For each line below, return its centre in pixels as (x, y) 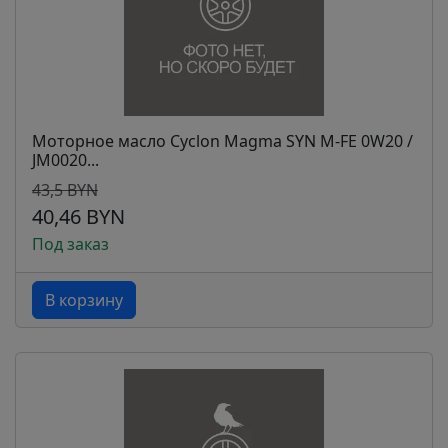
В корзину (84, 300)
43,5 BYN (65, 190)
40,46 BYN (78, 216)
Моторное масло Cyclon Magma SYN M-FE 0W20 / (222, 141)
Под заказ (70, 244)
